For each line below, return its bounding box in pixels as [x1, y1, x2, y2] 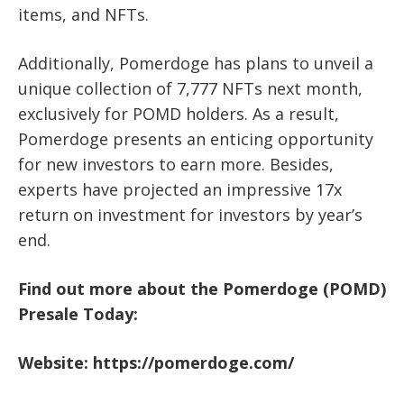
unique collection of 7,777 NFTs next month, [18, 77, 363, 99]
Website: [18, 351, 93, 373]
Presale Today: [18, 302, 138, 325]
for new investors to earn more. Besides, [18, 152, 334, 175]
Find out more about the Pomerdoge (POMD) [18, 277, 386, 299]
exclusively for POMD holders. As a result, [18, 102, 339, 124]
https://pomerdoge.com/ [93, 351, 294, 373]
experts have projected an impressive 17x [18, 178, 342, 200]
